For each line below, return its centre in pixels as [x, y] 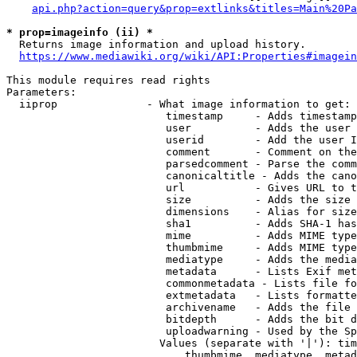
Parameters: [41, 92]
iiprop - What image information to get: [178, 104]
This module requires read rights [108, 80]
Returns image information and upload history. [156, 44]
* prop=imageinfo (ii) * [80, 32]
